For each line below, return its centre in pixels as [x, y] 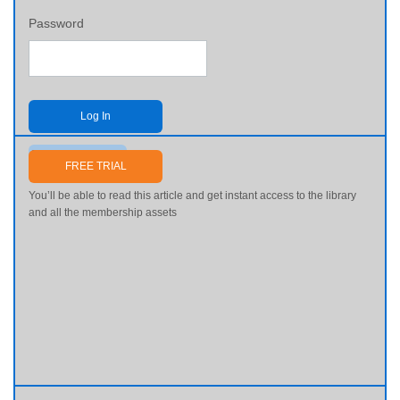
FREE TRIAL [96, 166]
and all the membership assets [103, 212]
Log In [96, 116]
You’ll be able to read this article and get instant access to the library [192, 196]
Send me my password [78, 153]
